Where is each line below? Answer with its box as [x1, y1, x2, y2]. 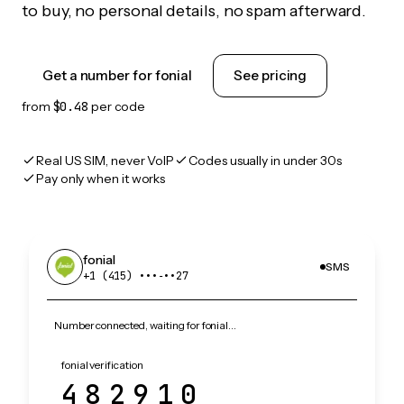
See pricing [234, 67, 308, 84]
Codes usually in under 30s [188, 152, 343, 169]
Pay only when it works [36, 170, 166, 187]
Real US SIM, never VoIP [36, 152, 175, 169]
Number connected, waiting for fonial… [54, 318, 237, 332]
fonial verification [61, 358, 143, 372]
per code [87, 98, 146, 115]
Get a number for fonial [42, 67, 193, 84]
